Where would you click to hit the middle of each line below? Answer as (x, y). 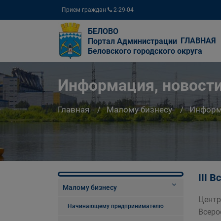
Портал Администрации (132, 41)
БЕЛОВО (103, 31)
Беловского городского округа (145, 51)
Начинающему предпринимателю (116, 206)
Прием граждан (85, 10)
